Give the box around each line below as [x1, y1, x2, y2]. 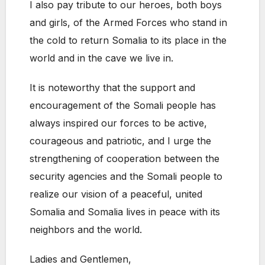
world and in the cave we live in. [30, 52, 173, 64]
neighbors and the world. [30, 224, 142, 236]
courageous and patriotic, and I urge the [30, 135, 211, 147]
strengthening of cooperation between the [30, 153, 219, 165]
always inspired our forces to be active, [30, 117, 207, 130]
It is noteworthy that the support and [30, 82, 195, 94]
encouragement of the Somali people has [30, 99, 216, 112]
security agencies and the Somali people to [30, 170, 222, 183]
